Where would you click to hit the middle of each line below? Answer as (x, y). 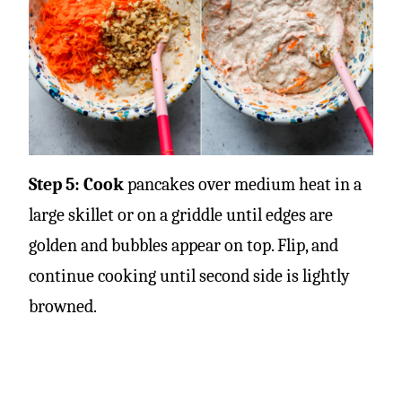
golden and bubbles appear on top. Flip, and (184, 245)
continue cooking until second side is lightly (189, 275)
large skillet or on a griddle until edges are (181, 214)
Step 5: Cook (76, 184)
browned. (63, 306)
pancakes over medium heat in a (243, 184)
